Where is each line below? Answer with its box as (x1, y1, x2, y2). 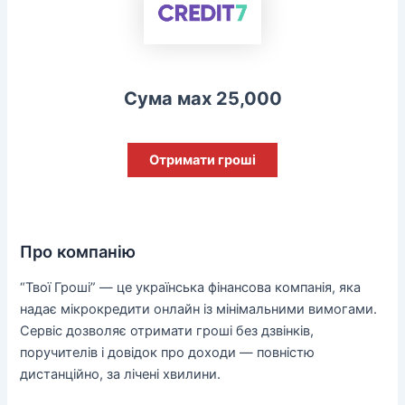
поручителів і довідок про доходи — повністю (20, 344, 316, 361)
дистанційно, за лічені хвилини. (20, 365, 221, 382)
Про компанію (20, 241, 137, 262)
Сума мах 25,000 (123, 88, 282, 110)
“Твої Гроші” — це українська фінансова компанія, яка (20, 278, 362, 296)
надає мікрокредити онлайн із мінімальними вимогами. (20, 300, 378, 317)
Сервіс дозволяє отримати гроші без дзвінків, (20, 322, 315, 339)
